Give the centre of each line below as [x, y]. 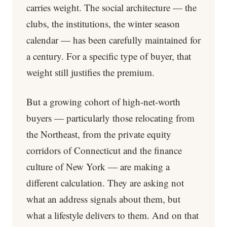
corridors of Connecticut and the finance [104, 150]
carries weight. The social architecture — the [111, 7]
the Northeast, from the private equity [99, 134]
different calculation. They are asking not [105, 183]
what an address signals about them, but [103, 199]
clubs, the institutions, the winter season [103, 24]
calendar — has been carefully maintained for [113, 40]
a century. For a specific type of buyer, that [109, 56]
